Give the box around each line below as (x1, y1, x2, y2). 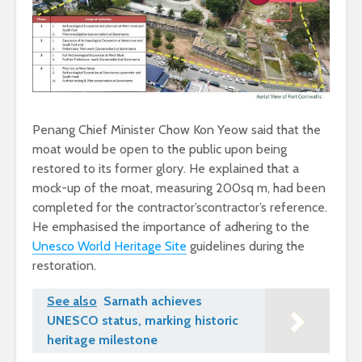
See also (47, 293, 97, 309)
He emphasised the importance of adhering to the (32, 218, 309, 234)
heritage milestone (47, 331, 158, 347)
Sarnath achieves (103, 293, 202, 309)
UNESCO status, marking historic (47, 312, 238, 328)
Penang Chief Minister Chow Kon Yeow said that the (32, 121, 321, 137)
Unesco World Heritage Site (32, 238, 187, 254)
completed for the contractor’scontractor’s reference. (32, 199, 327, 215)
